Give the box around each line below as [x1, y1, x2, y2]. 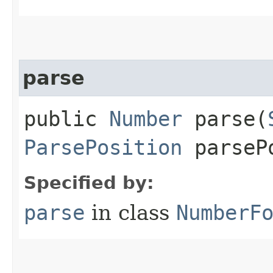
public [24, 107, 109, 131]
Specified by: [24, 172, 154, 193]
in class [85, 200, 176, 225]
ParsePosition [24, 135, 182, 160]
